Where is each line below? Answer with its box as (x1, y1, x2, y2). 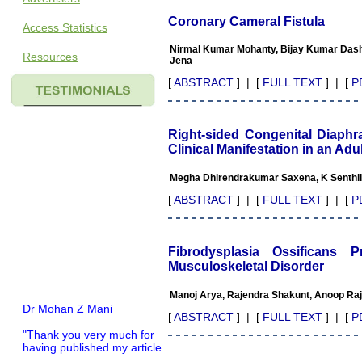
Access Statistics (23, 21, 107, 34)
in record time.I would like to (23, 343, 166, 357)
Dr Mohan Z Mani (23, 292, 112, 305)
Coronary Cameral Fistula (168, 15, 325, 28)
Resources (23, 50, 78, 63)
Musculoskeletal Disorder (168, 259, 324, 273)
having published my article (23, 330, 162, 344)
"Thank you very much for (23, 318, 154, 331)
